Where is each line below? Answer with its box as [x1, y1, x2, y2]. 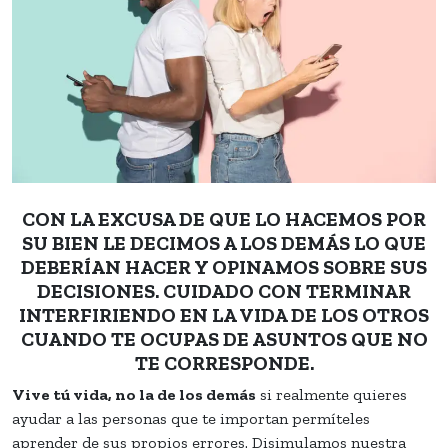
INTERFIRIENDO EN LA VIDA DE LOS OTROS [19, 302, 429, 327]
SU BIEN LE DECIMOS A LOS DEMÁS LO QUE [22, 230, 426, 255]
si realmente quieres [256, 384, 407, 404]
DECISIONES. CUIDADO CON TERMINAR [37, 278, 411, 303]
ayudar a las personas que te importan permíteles [12, 408, 370, 428]
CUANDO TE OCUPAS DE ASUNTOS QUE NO [20, 326, 428, 351]
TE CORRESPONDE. [134, 350, 314, 375]
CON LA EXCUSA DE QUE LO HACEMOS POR [22, 206, 426, 231]
